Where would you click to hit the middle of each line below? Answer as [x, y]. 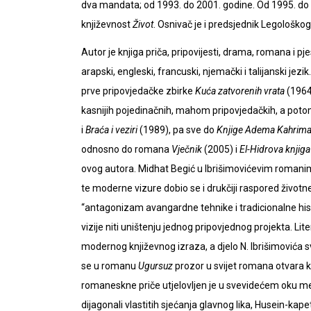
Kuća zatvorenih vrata [240, 91]
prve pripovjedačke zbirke [138, 91]
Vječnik [187, 149]
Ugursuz [155, 266]
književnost [107, 24]
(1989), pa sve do [177, 130]
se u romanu [110, 266]
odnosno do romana [126, 149]
